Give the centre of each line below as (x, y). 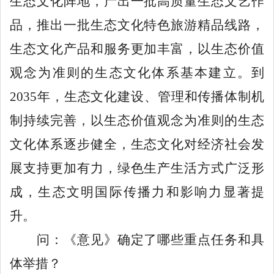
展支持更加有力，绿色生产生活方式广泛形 (137, 168)
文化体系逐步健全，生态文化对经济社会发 (137, 144)
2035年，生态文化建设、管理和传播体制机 (137, 96)
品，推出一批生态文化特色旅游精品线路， (137, 25)
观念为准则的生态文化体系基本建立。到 (137, 72)
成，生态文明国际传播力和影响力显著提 (137, 192)
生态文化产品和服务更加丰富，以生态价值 (137, 49)
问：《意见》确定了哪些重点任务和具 (150, 239)
